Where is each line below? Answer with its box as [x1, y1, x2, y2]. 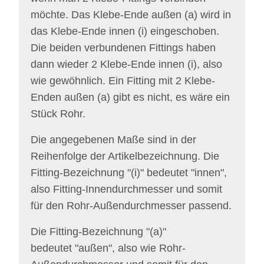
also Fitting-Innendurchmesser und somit [31, 183, 222, 195]
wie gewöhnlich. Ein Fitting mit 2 [31, 75, 184, 87]
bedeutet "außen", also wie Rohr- [31, 242, 186, 254]
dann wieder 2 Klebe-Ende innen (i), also [31, 58, 222, 70]
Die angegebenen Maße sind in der [31, 134, 196, 146]
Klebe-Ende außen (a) [93, 9, 197, 21]
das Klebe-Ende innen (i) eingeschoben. [31, 25, 219, 37]
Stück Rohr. [31, 108, 85, 120]
